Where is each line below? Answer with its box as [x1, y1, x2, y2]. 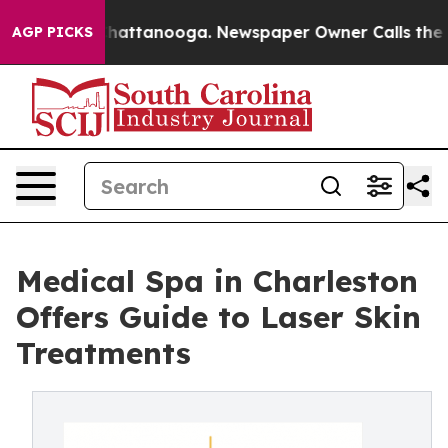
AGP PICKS [12, 23, 93, 41]
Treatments [16, 334, 191, 372]
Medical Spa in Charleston [16, 262, 418, 300]
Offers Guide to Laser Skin [16, 298, 421, 336]
